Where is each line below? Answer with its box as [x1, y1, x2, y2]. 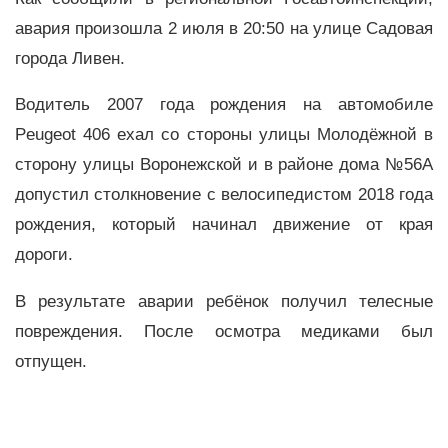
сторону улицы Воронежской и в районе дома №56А [15, 155, 433, 175]
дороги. [15, 245, 73, 265]
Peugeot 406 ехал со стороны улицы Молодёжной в [15, 125, 433, 145]
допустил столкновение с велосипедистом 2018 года [15, 185, 433, 205]
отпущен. [15, 352, 87, 372]
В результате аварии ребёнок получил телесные [15, 292, 433, 312]
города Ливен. [15, 48, 125, 68]
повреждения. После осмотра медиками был [15, 322, 433, 342]
